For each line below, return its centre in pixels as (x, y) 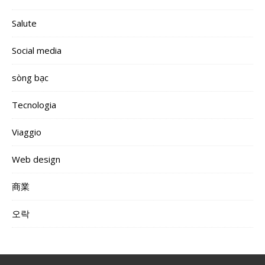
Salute (24, 23)
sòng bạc (30, 78)
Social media (37, 51)
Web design (36, 159)
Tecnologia (34, 105)
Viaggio (27, 132)
